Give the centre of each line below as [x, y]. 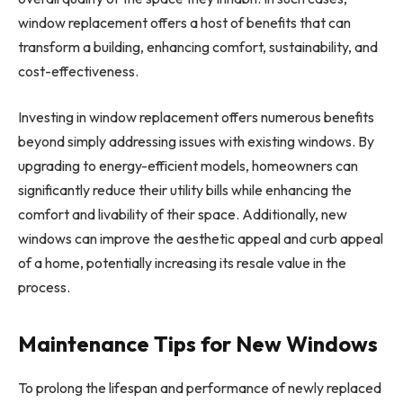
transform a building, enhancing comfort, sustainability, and [198, 46]
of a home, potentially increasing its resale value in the [182, 263]
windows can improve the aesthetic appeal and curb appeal [201, 239]
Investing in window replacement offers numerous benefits [196, 117]
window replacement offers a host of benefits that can [184, 22]
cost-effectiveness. [78, 71]
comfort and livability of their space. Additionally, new [183, 215]
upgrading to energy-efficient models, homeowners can [188, 166]
